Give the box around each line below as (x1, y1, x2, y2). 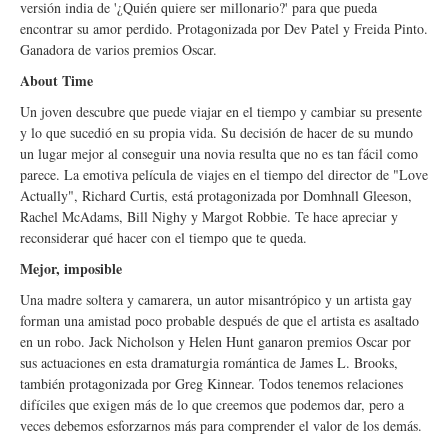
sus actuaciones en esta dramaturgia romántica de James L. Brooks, (20, 353, 398, 372)
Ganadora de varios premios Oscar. (20, 40, 217, 59)
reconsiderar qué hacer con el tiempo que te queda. (20, 228, 307, 247)
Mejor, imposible (20, 258, 122, 279)
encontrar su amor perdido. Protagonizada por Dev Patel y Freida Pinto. (20, 19, 428, 38)
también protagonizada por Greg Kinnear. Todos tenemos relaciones (20, 374, 403, 393)
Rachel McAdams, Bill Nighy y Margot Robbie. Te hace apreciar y (20, 207, 398, 226)
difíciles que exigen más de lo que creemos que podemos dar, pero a (20, 395, 404, 414)
